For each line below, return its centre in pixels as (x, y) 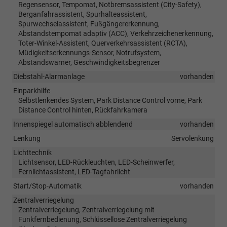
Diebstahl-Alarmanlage (49, 76)
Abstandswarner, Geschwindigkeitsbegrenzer (89, 62)
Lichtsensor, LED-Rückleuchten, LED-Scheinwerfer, (97, 162)
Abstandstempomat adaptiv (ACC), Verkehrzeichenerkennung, (116, 33)
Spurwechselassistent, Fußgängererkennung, (89, 24)
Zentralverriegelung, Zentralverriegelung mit (86, 210)
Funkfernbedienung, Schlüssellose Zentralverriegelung (103, 219)
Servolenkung (193, 138)
